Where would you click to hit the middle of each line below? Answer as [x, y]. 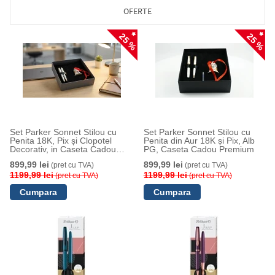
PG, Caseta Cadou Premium [199, 149]
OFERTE [137, 11]
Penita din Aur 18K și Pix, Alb [199, 141]
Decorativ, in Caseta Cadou [63, 149]
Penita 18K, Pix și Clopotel [60, 141]
